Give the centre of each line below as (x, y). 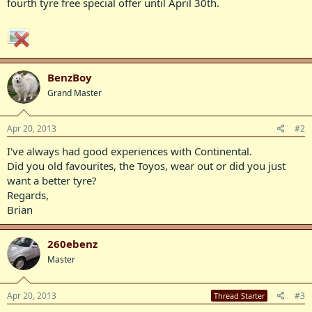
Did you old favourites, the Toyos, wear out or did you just (146, 166)
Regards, (28, 195)
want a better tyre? (52, 180)
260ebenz (72, 244)
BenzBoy (70, 77)
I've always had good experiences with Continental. (130, 151)
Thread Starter (239, 295)
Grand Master (75, 93)
